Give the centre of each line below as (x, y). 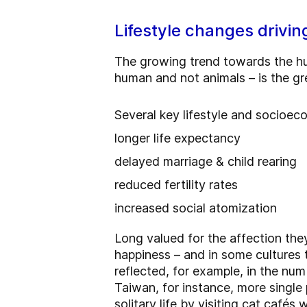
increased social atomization (196, 208)
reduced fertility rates (176, 185)
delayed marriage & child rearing (206, 162)
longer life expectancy (177, 138)
